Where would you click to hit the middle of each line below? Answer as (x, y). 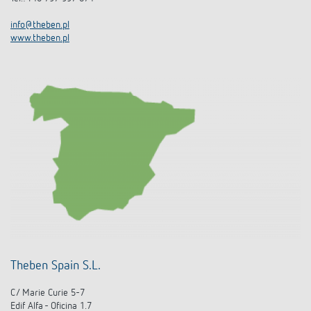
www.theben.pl (40, 39)
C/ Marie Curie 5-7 (49, 293)
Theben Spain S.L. (57, 266)
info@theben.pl (40, 25)
